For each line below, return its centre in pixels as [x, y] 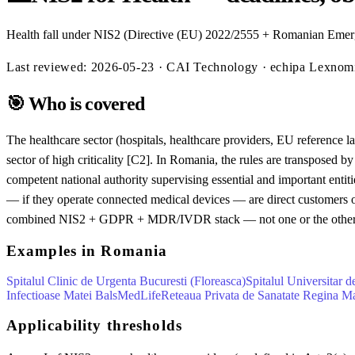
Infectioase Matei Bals [62, 296]
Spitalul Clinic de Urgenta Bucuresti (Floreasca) [126, 281]
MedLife [139, 296]
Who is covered [85, 103]
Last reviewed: [49, 67]
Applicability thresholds [94, 325]
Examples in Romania [87, 251]
